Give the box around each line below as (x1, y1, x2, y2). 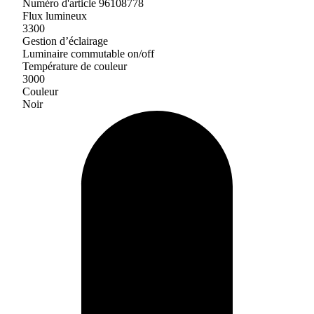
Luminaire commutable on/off (22, 48, 154, 60)
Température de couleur (22, 60, 127, 72)
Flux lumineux (22, 10, 87, 22)
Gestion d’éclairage (22, 35, 108, 47)
